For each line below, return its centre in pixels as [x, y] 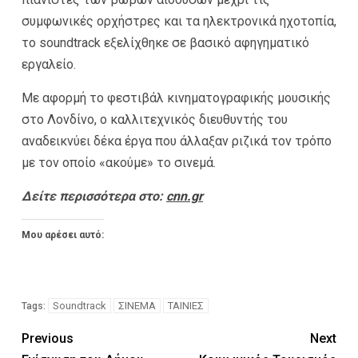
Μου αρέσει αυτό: [63, 235]
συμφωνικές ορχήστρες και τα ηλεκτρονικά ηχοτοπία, [179, 21]
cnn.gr [185, 196]
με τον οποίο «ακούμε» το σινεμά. [119, 162]
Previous [48, 338]
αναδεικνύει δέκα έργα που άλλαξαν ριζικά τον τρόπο [177, 141]
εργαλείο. [49, 64]
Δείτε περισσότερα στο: [94, 196]
